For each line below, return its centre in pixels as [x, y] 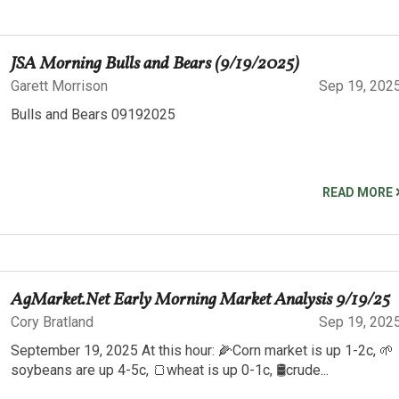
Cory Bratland [52, 322]
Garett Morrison [59, 86]
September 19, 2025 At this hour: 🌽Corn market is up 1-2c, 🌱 [202, 350]
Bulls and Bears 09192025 [93, 115]
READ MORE [359, 192]
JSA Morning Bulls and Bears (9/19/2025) [155, 65]
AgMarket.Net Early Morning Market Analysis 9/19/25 [200, 300]
